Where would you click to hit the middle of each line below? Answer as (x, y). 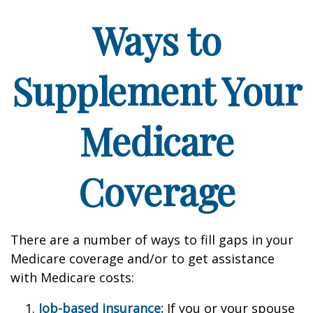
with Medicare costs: (72, 277)
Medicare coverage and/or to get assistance (143, 259)
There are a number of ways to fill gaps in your (152, 240)
